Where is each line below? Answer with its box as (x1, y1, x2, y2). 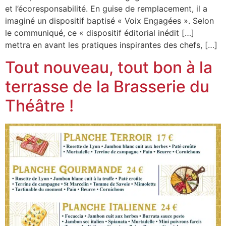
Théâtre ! (5, 96, 74, 116)
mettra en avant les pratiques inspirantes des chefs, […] (5, 39, 217, 50)
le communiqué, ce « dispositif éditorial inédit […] (5, 27, 194, 38)
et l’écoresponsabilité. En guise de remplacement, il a (5, 3, 207, 14)
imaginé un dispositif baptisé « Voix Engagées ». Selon (5, 15, 214, 26)
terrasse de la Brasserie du (5, 77, 209, 97)
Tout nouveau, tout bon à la (5, 58, 212, 78)
